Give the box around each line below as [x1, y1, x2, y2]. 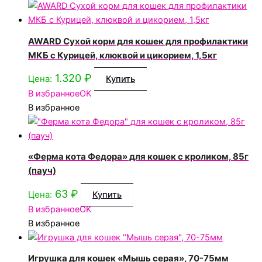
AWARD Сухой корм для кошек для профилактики [28, 35, 248, 47]
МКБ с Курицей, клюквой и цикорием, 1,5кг [28, 49, 217, 61]
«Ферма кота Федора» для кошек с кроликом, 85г [28, 151, 249, 163]
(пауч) [28, 165, 56, 177]
